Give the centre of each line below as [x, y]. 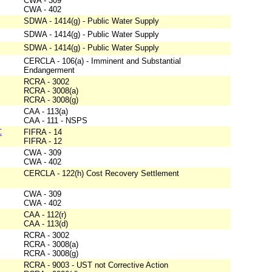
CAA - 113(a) [46, 112]
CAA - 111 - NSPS [56, 121]
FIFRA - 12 [43, 141]
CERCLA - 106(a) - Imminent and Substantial [102, 61]
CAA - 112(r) [45, 215]
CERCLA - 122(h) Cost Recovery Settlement [101, 174]
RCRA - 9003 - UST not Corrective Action [96, 265]
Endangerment [49, 70]
